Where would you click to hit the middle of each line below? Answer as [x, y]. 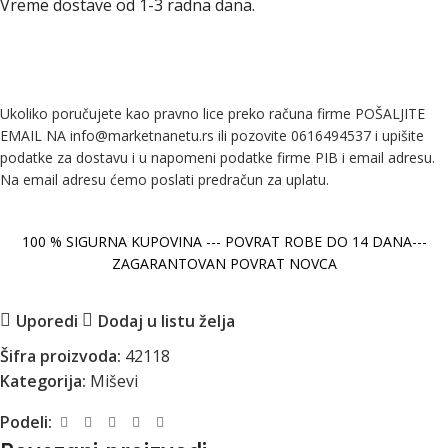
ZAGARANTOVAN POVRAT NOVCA [224, 264]
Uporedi [46, 320]
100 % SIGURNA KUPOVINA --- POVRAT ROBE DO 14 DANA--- [224, 242]
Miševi [114, 381]
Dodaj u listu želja [166, 320]
